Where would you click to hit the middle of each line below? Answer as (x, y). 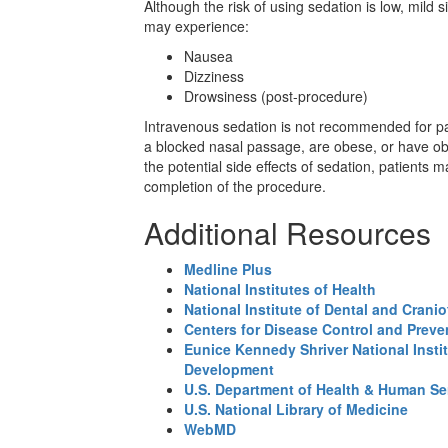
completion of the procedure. (235, 186)
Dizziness (214, 76)
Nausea (208, 56)
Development (229, 369)
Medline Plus (228, 269)
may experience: (196, 26)
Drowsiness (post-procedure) (276, 96)
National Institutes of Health (280, 289)
